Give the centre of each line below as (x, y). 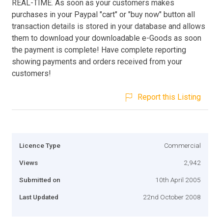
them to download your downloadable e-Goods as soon (107, 38)
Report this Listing (169, 97)
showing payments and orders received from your (97, 61)
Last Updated (39, 197)
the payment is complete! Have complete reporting (99, 50)
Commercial (182, 145)
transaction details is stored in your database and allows (109, 26)
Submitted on (40, 179)
